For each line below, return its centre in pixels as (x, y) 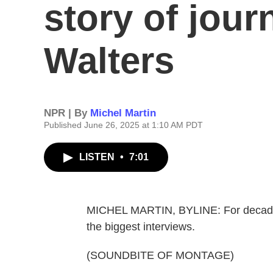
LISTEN (98, 157)
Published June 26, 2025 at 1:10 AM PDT (123, 125)
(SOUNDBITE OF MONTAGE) (160, 255)
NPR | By (67, 113)
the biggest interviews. (141, 227)
